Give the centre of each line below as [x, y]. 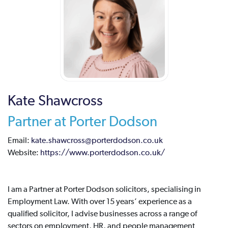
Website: [24, 153]
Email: [19, 141]
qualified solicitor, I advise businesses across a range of [102, 215]
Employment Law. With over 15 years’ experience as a [100, 202]
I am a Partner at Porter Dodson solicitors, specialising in [104, 190]
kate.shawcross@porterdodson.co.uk [97, 141]
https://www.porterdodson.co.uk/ [103, 153]
